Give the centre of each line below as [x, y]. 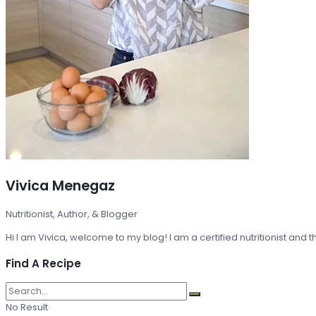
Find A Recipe [43, 263]
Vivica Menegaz [60, 186]
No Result [27, 308]
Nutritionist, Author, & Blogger [72, 214]
